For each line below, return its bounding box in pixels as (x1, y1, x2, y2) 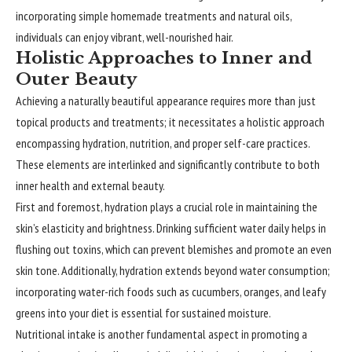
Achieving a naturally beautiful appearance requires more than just (16, 93, 316, 109)
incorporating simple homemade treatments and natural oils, (16, 8, 291, 24)
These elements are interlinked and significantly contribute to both (16, 156, 320, 173)
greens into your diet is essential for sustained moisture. (16, 305, 271, 321)
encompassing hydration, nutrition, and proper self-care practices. (16, 135, 310, 152)
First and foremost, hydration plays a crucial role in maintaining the (16, 199, 317, 215)
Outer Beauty (16, 69, 137, 90)
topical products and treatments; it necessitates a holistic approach (16, 114, 324, 130)
